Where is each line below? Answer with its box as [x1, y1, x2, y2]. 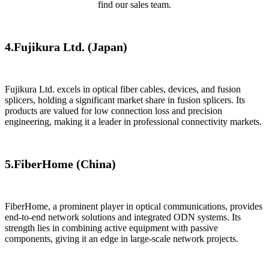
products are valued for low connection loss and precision [5, 105, 222, 116]
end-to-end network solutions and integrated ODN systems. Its [5, 211, 241, 222]
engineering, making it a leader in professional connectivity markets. [5, 116, 262, 127]
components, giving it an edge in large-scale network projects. [5, 233, 238, 244]
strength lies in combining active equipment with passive [5, 222, 218, 233]
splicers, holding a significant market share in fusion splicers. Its [5, 94, 245, 105]
